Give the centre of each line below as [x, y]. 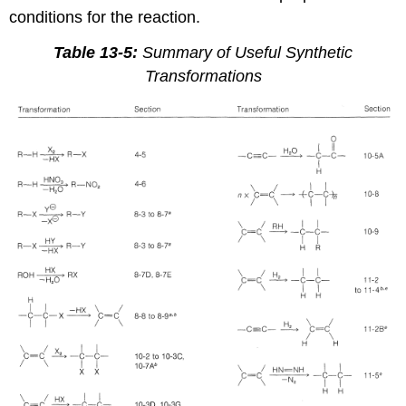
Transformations [203, 76]
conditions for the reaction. [105, 18]
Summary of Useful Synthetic [245, 52]
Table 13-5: [96, 52]
